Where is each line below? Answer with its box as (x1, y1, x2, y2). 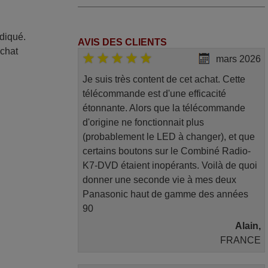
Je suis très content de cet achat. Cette (82, 74, 245, 85)
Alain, (234, 221, 261, 232)
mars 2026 (215, 54, 261, 65)
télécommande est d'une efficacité (82, 89, 226, 99)
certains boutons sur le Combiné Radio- (82, 146, 251, 157)
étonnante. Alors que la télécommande (82, 103, 245, 114)
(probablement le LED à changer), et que (82, 132, 255, 142)
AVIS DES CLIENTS (78, 37, 167, 47)
